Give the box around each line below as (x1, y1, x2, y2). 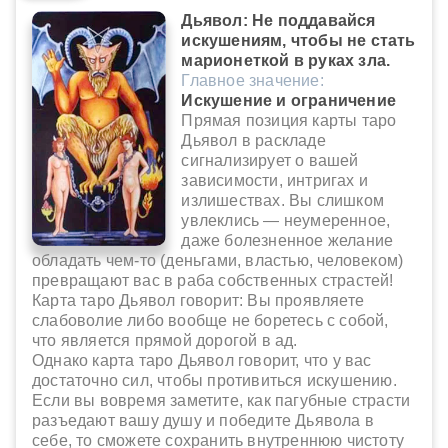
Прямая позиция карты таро (181, 112, 397, 130)
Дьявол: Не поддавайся (181, 12, 376, 30)
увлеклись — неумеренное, (181, 212, 391, 230)
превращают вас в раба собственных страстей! (32, 272, 394, 290)
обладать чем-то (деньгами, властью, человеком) (32, 252, 404, 270)
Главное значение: (181, 72, 324, 90)
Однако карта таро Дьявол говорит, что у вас (32, 352, 372, 370)
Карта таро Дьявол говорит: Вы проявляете (32, 292, 365, 310)
